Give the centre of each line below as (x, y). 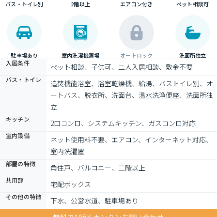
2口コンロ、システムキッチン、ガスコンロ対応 (123, 123)
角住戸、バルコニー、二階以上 (98, 168)
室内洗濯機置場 (80, 55)
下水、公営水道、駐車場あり (94, 201)
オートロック (137, 55)
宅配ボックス (71, 184)
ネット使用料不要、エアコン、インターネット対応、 (132, 139)
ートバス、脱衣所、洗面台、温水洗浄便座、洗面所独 (132, 95)
